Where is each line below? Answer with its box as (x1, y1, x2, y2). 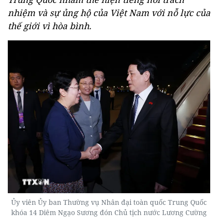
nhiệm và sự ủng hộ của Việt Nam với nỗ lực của (8, 7, 210, 18)
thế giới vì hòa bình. (8, 20, 91, 32)
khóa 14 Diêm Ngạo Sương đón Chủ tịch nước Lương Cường (11, 207, 207, 217)
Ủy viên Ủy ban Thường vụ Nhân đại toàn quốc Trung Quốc (11, 197, 207, 207)
